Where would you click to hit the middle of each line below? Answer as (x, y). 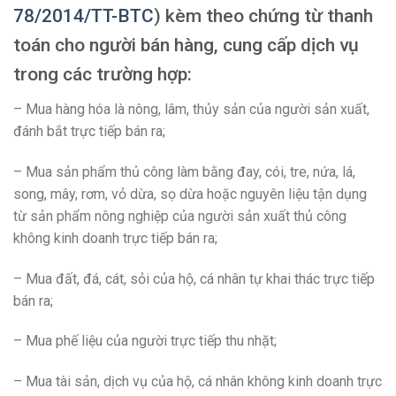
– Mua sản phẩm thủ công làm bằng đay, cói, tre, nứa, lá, (184, 171)
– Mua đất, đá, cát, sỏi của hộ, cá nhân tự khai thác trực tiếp (194, 278)
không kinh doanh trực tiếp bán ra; (115, 238)
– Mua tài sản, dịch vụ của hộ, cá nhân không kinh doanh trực (198, 382)
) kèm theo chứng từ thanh (263, 15)
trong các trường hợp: (103, 74)
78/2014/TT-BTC (84, 15)
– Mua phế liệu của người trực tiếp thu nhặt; (145, 341)
